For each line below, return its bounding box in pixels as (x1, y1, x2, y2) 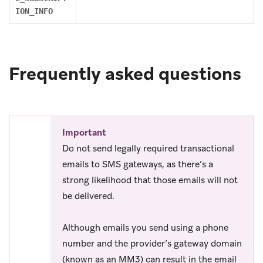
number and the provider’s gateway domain (62, 237, 242, 249)
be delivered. (62, 190, 114, 202)
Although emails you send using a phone (62, 221, 228, 234)
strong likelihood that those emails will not (62, 174, 238, 186)
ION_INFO (15, 6, 53, 16)
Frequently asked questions (9, 62, 241, 85)
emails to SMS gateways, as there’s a (62, 158, 213, 170)
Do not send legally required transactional (62, 142, 234, 154)
